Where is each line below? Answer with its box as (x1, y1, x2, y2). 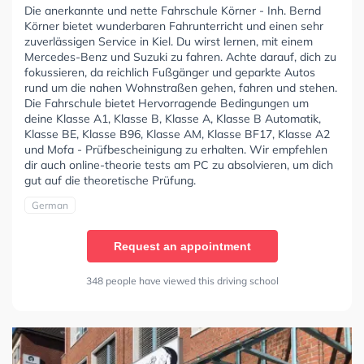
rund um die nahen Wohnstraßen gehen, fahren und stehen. (24, 80, 337, 95)
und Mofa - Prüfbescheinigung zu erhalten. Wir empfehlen (24, 141, 327, 157)
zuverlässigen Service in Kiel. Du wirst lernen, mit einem (24, 33, 313, 49)
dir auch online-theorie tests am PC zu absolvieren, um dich (24, 157, 333, 172)
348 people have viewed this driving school (85, 274, 279, 287)
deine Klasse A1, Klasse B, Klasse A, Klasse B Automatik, (24, 110, 321, 126)
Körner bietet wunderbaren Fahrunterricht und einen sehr (24, 18, 323, 33)
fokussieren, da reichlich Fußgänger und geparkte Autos (24, 64, 315, 80)
